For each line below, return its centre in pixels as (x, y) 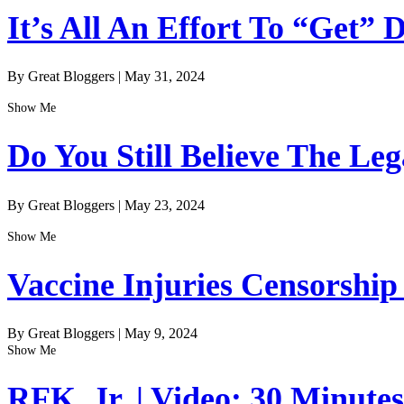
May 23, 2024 (165, 205)
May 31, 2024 (165, 77)
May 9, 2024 (161, 333)
